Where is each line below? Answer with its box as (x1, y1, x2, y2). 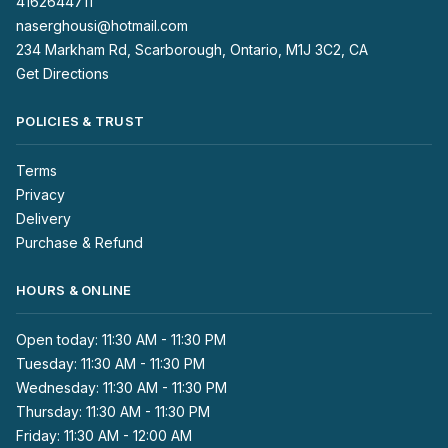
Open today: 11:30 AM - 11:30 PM (16, 330, 226, 348)
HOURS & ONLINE (16, 281, 132, 298)
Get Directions (16, 64, 109, 82)
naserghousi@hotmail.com (16, 16, 188, 34)
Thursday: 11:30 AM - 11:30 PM (16, 402, 210, 420)
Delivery (16, 209, 71, 227)
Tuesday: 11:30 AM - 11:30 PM (16, 354, 205, 372)
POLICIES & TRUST (16, 112, 145, 129)
